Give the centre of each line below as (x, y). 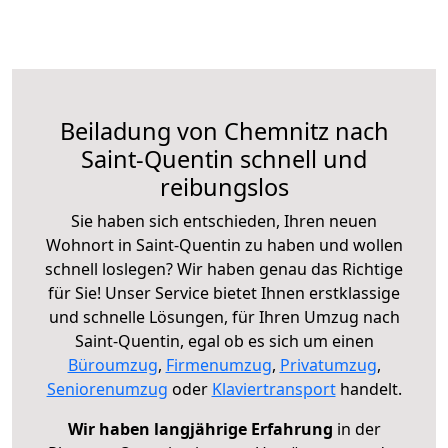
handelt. (368, 388)
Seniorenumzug (107, 388)
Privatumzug (328, 364)
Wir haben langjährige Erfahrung (200, 428)
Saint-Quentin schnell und (224, 158)
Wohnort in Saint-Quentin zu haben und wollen (224, 244)
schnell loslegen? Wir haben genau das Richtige (224, 268)
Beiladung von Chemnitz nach (224, 130)
